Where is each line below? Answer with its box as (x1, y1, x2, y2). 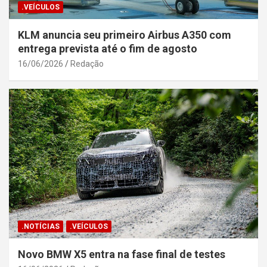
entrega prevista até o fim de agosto (18, 42, 197, 55)
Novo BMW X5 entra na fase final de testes (18, 248, 225, 261)
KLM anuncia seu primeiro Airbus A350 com (18, 29, 231, 42)
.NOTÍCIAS (21, 222, 60, 231)
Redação (70, 59, 104, 69)
